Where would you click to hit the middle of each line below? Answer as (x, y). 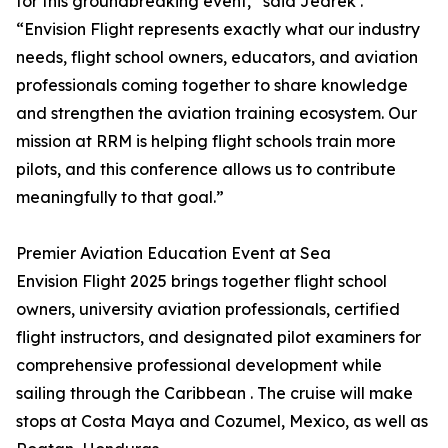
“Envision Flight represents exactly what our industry (218, 29)
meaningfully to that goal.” (120, 197)
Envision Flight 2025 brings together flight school (201, 281)
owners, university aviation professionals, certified (208, 309)
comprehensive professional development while (199, 365)
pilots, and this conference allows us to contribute (206, 169)
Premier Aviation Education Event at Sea (173, 253)
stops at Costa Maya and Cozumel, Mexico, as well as (222, 421)
